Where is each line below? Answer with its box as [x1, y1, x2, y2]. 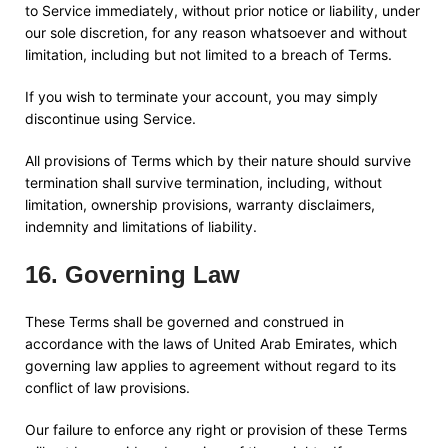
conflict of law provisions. [25, 379, 190, 396]
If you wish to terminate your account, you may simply [25, 88, 378, 105]
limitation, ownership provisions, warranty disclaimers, [25, 196, 375, 213]
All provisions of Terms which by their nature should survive [25, 152, 411, 169]
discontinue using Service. [25, 110, 196, 127]
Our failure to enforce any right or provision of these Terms [25, 421, 407, 438]
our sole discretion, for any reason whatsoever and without [25, 24, 407, 41]
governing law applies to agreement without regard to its [25, 357, 396, 374]
